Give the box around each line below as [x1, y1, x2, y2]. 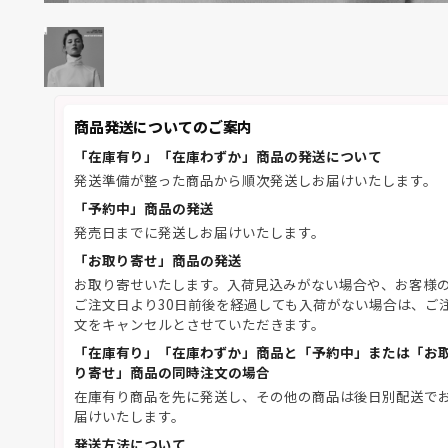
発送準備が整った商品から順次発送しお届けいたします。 [74, 170, 437, 190]
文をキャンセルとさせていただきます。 [74, 314, 325, 334]
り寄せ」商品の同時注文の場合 [74, 362, 270, 382]
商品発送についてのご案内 [74, 116, 253, 137]
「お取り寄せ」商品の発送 [74, 250, 242, 270]
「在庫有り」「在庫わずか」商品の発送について [74, 146, 382, 166]
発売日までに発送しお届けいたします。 [74, 222, 325, 242]
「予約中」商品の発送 [74, 198, 214, 218]
